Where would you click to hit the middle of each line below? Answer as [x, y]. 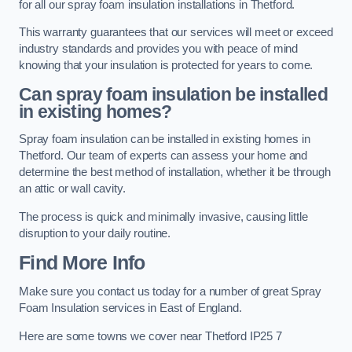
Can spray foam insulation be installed [174, 94]
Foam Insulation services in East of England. [130, 308]
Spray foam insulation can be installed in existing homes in [165, 139]
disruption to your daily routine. [95, 233]
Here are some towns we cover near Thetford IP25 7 [150, 336]
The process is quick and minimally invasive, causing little [163, 216]
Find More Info [82, 262]
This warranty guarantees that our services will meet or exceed [176, 33]
